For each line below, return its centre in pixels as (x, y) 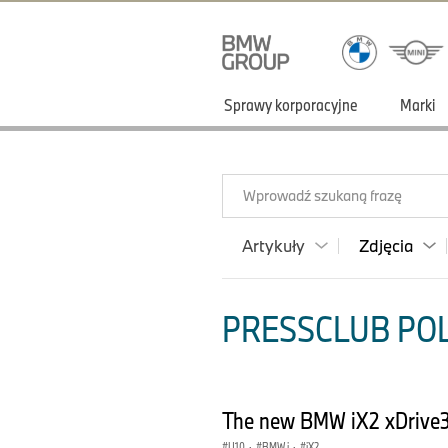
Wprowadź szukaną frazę (322, 195)
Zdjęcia (386, 245)
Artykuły (273, 245)
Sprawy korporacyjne (291, 104)
